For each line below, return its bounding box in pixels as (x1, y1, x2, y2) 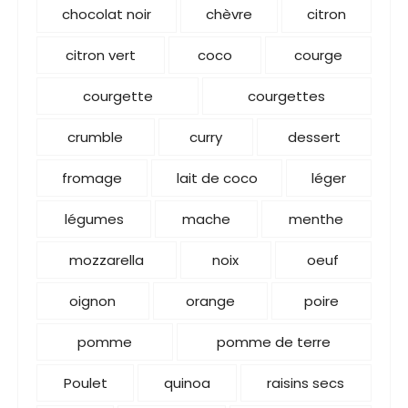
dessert (287, 127, 341, 147)
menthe (289, 209, 344, 229)
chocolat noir (62, 4, 152, 24)
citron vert (66, 45, 137, 65)
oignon (69, 291, 117, 311)
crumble (67, 127, 124, 147)
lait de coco (176, 168, 258, 188)
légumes (64, 209, 124, 229)
